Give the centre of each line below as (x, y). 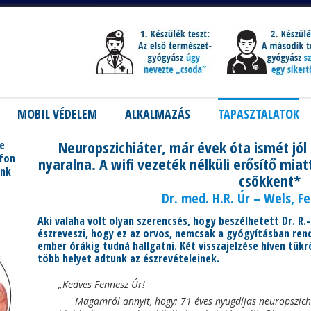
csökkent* (270, 180)
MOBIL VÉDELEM (57, 114)
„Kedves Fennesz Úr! (102, 284)
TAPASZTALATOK (259, 114)
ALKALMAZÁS (158, 114)
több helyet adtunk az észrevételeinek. (129, 258)
